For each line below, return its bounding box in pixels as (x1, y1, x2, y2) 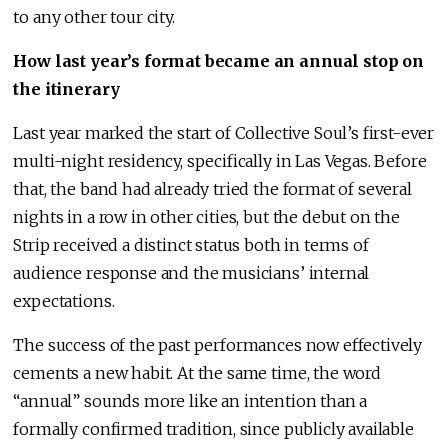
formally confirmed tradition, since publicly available (13, 419, 414, 440)
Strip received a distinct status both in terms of (13, 235, 369, 256)
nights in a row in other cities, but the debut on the (13, 207, 400, 228)
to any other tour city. (13, 7, 175, 28)
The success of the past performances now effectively (13, 335, 423, 356)
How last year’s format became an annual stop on (13, 51, 424, 72)
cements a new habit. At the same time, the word (13, 363, 381, 384)
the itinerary (13, 79, 120, 100)
